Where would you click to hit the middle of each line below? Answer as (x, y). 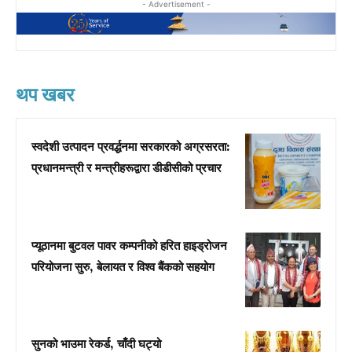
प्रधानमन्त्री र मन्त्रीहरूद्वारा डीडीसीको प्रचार (126, 169)
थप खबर (45, 95)
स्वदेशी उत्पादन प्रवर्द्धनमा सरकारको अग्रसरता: (131, 148)
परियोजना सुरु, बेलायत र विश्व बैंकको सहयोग (123, 267)
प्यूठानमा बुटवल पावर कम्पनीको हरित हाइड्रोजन (129, 246)
